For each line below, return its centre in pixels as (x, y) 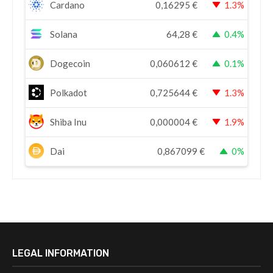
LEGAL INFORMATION (61, 253)
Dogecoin (70, 64)
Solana (64, 34)
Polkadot (69, 93)
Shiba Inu (68, 122)
